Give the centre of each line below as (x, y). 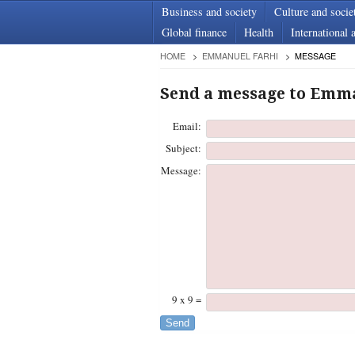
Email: (187, 126)
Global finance (194, 32)
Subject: (183, 148)
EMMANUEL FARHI (240, 56)
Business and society (209, 11)
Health (259, 32)
